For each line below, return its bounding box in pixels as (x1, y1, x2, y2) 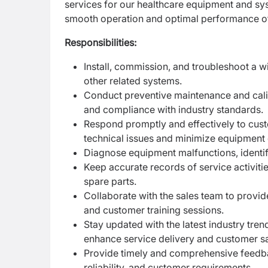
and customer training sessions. (84, 204, 224, 216)
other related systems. (84, 75, 182, 87)
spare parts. (84, 175, 136, 187)
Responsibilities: (65, 36, 136, 48)
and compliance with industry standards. (84, 103, 263, 115)
